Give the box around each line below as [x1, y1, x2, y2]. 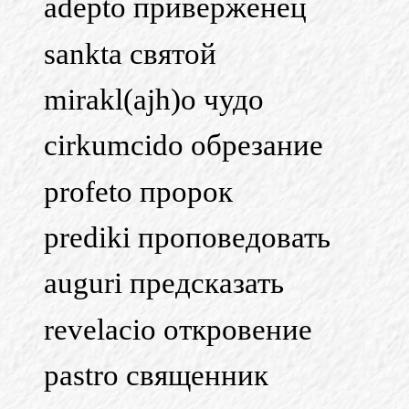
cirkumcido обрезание [44, 129, 323, 163]
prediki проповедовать [44, 220, 330, 254]
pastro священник [44, 358, 268, 392]
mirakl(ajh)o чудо [44, 83, 264, 116]
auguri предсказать [44, 267, 284, 300]
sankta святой [44, 37, 216, 70]
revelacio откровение [44, 312, 312, 346]
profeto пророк [44, 174, 233, 208]
